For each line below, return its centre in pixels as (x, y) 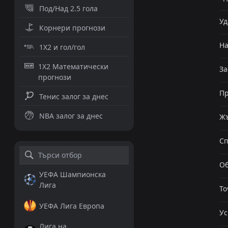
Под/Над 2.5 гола (68, 8)
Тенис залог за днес (74, 96)
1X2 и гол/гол (62, 47)
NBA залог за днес (71, 116)
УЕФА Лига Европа (72, 206)
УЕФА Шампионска (72, 174)
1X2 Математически (73, 66)
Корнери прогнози (72, 28)
